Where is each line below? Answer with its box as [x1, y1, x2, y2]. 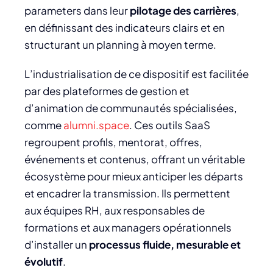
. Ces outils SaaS [129, 118, 210, 132]
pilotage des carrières [130, 3, 236, 17]
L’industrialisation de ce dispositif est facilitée [24, 66, 249, 80]
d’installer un [24, 237, 89, 251]
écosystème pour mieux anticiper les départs [24, 169, 243, 183]
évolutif [24, 254, 63, 268]
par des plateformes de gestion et [24, 83, 190, 97]
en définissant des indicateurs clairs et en [24, 20, 225, 34]
